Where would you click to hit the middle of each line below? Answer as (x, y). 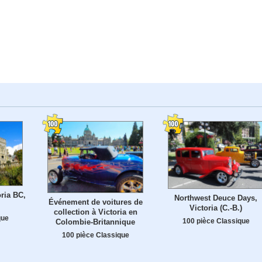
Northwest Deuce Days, (216, 198)
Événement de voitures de (95, 202)
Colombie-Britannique (95, 222)
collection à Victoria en (95, 212)
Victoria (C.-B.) (216, 208)
